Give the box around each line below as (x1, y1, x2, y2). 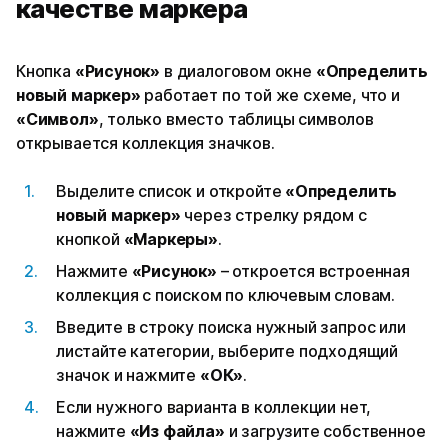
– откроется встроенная (216, 261, 410, 282)
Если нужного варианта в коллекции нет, (56, 397, 372, 418)
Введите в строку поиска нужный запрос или (56, 317, 406, 338)
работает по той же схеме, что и (140, 85, 400, 106)
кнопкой (56, 229, 124, 250)
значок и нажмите (56, 365, 200, 386)
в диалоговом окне (160, 61, 316, 82)
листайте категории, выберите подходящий (56, 341, 398, 362)
